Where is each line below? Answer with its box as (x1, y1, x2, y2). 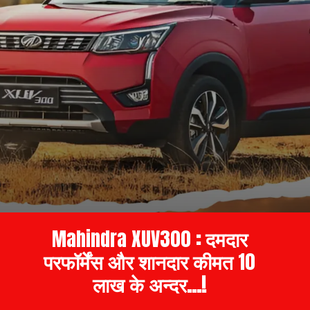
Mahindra (51, 224, 127, 253)
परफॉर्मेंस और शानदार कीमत (44, 246, 239, 276)
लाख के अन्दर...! (93, 269, 207, 299)
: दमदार (190, 224, 248, 253)
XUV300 (131, 224, 191, 253)
